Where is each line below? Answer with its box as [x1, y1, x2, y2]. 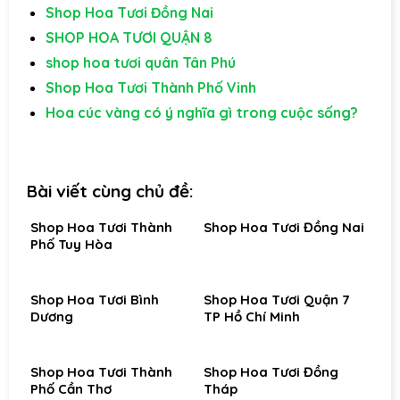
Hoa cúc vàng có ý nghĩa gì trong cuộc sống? [45, 103, 358, 121]
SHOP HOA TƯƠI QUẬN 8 [45, 28, 212, 46]
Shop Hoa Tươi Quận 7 [204, 291, 349, 309]
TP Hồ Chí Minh [204, 308, 300, 326]
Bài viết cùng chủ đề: [27, 179, 194, 202]
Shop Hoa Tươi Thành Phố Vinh [45, 78, 256, 96]
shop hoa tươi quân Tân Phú [45, 53, 236, 71]
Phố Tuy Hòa [30, 236, 112, 254]
